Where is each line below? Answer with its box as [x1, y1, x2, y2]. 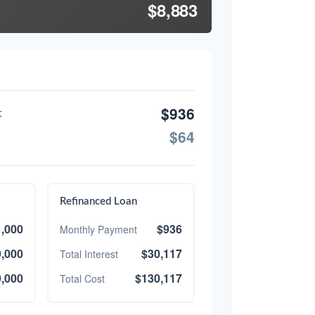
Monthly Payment [59, 221, 137, 236]
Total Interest [59, 246, 118, 261]
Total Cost [59, 271, 105, 285]
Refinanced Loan [59, 196, 137, 207]
